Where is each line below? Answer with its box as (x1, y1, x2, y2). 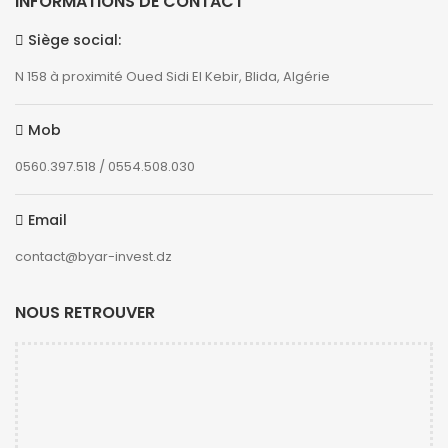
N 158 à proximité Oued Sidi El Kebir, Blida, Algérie (15, 66, 330, 86)
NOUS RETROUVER (15, 300, 155, 324)
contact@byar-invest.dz (15, 246, 172, 266)
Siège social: (24, 29, 121, 50)
